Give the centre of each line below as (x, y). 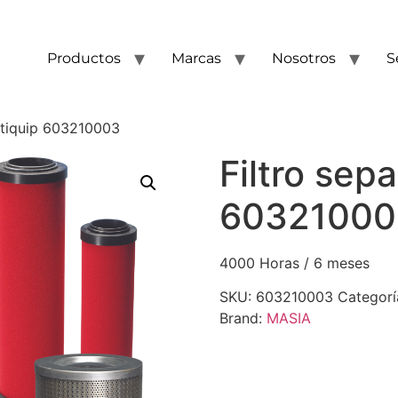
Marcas (196, 58)
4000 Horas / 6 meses (294, 263)
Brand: (243, 318)
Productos (84, 58)
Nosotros (304, 58)
